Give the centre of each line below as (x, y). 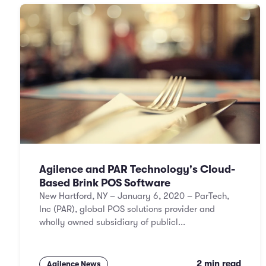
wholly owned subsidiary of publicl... (112, 222)
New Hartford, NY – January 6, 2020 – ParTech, (134, 196)
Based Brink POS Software (105, 183)
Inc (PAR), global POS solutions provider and (127, 209)
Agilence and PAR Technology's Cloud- (137, 169)
